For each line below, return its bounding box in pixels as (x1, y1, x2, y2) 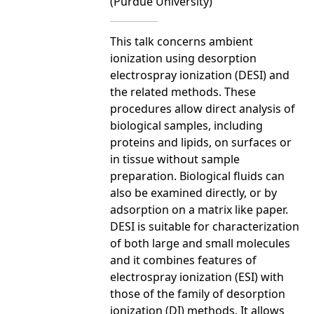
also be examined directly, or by (110, 184, 277, 200)
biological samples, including (110, 117, 263, 133)
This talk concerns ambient (110, 33, 253, 49)
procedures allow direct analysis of (110, 100, 295, 116)
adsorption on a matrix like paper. (110, 201, 288, 217)
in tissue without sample (110, 151, 240, 167)
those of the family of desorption (110, 285, 285, 301)
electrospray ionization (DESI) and (110, 67, 289, 83)
